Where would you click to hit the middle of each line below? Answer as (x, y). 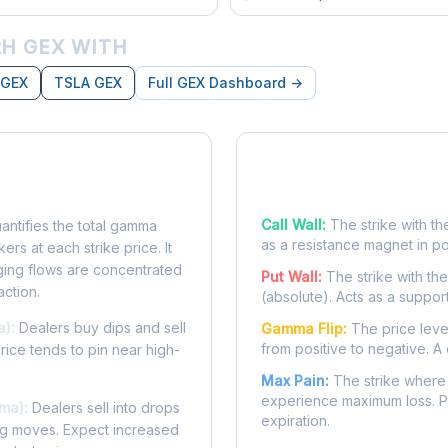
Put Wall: (291, 276)
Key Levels (310, 192)
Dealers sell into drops (104, 407)
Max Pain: (295, 380)
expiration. (295, 420)
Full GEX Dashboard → (225, 82)
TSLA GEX (88, 82)
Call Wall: (293, 224)
